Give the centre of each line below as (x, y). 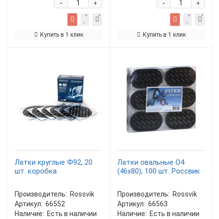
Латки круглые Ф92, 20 (54, 162)
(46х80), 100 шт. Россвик (159, 171)
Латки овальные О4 (151, 162)
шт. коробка (36, 171)
